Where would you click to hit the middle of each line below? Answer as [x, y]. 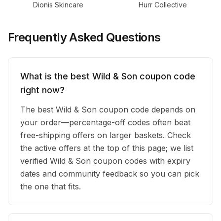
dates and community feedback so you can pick [110, 174]
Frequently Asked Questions [84, 37]
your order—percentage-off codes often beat [105, 122]
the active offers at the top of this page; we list [107, 148]
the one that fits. [51, 186]
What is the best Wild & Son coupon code [108, 76]
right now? [42, 90]
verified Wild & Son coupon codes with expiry [105, 161]
